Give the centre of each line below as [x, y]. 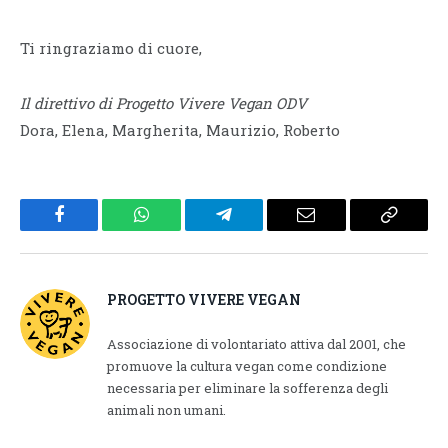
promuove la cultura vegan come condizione [247, 365]
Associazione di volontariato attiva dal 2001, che [256, 343]
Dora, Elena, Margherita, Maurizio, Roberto [180, 129]
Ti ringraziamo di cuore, [111, 47]
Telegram [256, 229]
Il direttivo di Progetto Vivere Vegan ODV [163, 102]
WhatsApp [179, 229]
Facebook [92, 229]
